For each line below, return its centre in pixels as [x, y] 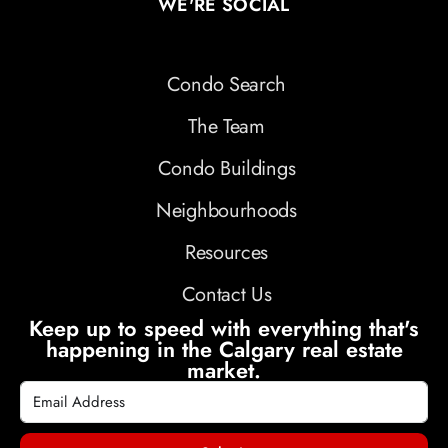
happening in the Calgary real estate [224, 350]
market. [224, 371]
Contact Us [226, 295]
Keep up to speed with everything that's [224, 329]
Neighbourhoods [226, 211]
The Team [226, 127]
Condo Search [226, 85]
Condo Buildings [226, 169]
